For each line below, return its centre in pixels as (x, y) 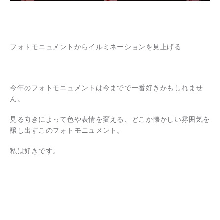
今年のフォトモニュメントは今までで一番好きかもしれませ (107, 88)
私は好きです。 (35, 151)
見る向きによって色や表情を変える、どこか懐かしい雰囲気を (110, 120)
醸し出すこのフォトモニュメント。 (67, 130)
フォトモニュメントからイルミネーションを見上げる (96, 47)
